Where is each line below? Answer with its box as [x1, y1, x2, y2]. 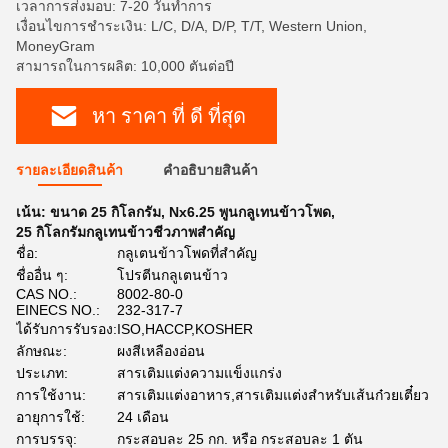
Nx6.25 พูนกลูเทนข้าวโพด [169, 204, 331, 220]
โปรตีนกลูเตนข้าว [117, 267, 228, 283]
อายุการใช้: [16, 409, 85, 425]
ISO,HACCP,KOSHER [117, 321, 253, 337]
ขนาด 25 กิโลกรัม [50, 204, 161, 220]
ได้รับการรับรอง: [16, 321, 117, 337]
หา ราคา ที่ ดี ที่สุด [91, 104, 246, 127]
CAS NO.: [16, 286, 77, 302]
